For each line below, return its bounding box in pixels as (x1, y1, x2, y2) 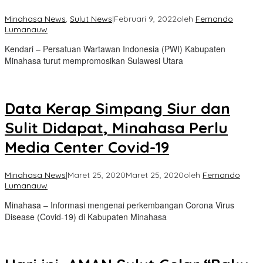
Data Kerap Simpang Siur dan (5, 99, 230, 119)
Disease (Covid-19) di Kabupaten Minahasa (5, 210, 167, 222)
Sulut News (70, 13, 112, 24)
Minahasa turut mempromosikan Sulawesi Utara (5, 54, 183, 66)
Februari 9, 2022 (114, 13, 177, 24)
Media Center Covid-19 (5, 137, 169, 157)
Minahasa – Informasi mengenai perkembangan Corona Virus (5, 198, 234, 211)
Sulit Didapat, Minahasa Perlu (5, 118, 228, 138)
